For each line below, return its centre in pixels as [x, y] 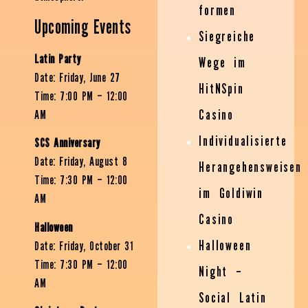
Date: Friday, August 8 [81, 162]
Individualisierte [243, 141]
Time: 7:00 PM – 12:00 [81, 96]
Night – [221, 272]
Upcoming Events [83, 26]
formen [217, 11]
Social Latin [233, 298]
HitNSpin [221, 89]
